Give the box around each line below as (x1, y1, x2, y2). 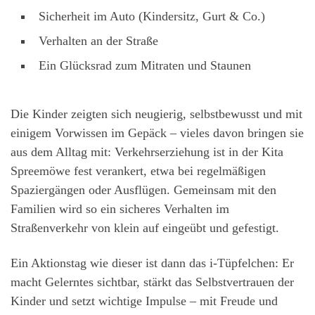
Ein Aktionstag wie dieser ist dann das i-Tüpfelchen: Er (11, 255, 294, 270)
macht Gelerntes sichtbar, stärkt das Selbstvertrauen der (11, 274, 294, 289)
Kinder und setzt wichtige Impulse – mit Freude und (11, 293, 278, 308)
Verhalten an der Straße (39, 33, 158, 48)
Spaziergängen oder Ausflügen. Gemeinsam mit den (11, 183, 276, 198)
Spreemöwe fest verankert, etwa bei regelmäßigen (11, 164, 266, 179)
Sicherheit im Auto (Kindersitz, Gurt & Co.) (39, 8, 265, 23)
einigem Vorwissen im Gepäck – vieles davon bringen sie (11, 126, 304, 141)
